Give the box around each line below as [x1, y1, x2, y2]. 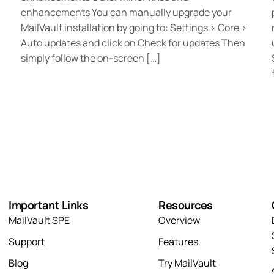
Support [9, 235, 45, 249]
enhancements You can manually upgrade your [21, 6, 232, 20]
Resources [158, 198, 213, 213]
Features [158, 235, 199, 249]
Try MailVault [158, 256, 217, 270]
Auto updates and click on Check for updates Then [21, 36, 245, 50]
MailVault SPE [9, 213, 70, 228]
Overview [158, 213, 201, 228]
